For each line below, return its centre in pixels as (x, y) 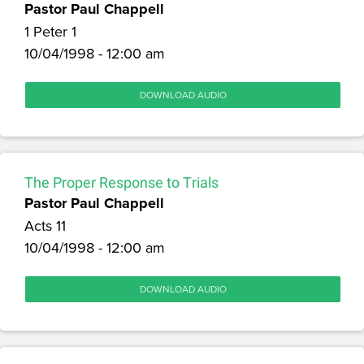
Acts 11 (45, 225)
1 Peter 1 (50, 31)
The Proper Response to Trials (121, 182)
